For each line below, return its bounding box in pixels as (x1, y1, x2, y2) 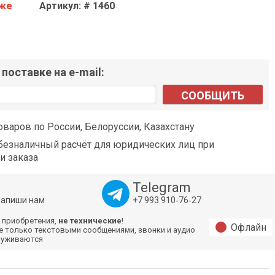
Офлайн (231, 222, 266, 234)
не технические (58, 216, 122, 226)
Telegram (132, 180, 191, 196)
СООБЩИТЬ (181, 89, 244, 103)
